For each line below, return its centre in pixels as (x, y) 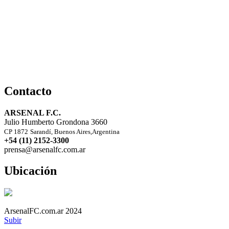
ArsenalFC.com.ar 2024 (43, 211)
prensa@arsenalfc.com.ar (45, 149)
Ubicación (30, 171)
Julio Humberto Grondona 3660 (56, 122)
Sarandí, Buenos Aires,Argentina (75, 131)
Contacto (28, 91)
